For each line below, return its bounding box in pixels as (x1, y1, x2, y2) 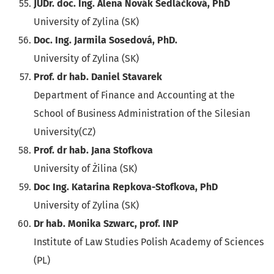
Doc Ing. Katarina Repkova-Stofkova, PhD (34, 181, 218, 193)
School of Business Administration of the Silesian (34, 108, 250, 120)
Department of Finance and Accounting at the (34, 89, 235, 102)
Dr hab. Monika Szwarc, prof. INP (34, 218, 179, 230)
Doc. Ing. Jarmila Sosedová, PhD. (34, 34, 177, 46)
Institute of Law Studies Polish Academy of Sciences (34, 236, 264, 248)
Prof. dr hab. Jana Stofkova (34, 144, 155, 157)
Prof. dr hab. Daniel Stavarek (34, 71, 162, 83)
